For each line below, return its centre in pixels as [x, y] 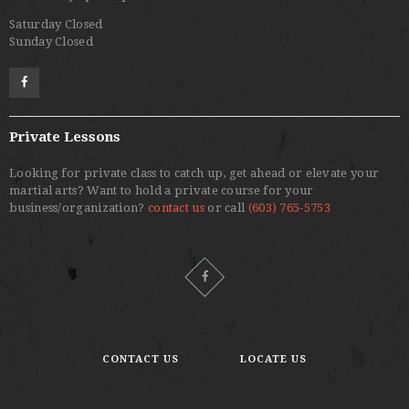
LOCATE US [273, 360]
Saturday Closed [56, 24]
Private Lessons [65, 136]
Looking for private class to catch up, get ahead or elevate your [194, 173]
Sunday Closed [51, 41]
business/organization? [79, 208]
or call [226, 208]
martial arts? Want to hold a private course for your [162, 191]
